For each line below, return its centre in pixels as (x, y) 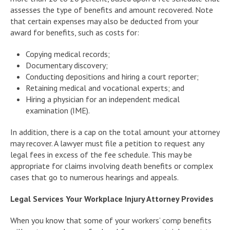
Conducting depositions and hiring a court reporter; (112, 76)
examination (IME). (58, 110)
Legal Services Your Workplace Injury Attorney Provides (112, 198)
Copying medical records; (68, 54)
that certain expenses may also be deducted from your (104, 21)
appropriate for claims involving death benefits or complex (112, 166)
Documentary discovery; (67, 65)
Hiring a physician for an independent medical (103, 99)
